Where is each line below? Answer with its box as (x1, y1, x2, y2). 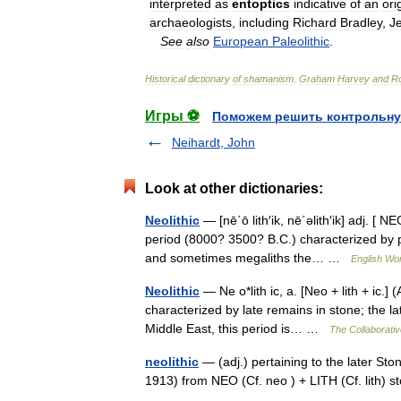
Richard (293, 15, 337, 30)
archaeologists (149, 15, 232, 30)
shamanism (243, 73, 294, 84)
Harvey (337, 73, 370, 84)
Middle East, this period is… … (145, 321, 329, 336)
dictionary (188, 73, 230, 84)
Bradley (340, 15, 382, 30)
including (239, 15, 289, 30)
